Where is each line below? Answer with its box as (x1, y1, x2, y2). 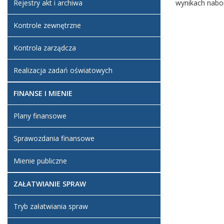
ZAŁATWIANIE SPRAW (13, 179, 86, 188)
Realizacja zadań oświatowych (13, 65, 112, 75)
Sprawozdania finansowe (13, 133, 94, 143)
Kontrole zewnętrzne (13, 20, 81, 30)
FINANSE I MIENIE (13, 88, 72, 98)
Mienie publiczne (13, 156, 67, 165)
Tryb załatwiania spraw (13, 201, 88, 211)
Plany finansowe (13, 111, 66, 120)
